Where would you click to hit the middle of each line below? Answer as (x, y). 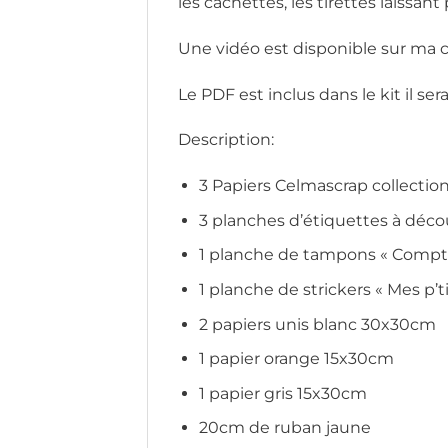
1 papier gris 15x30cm (282, 393)
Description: (226, 140)
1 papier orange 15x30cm (296, 359)
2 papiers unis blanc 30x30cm (317, 324)
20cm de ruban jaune (284, 428)
